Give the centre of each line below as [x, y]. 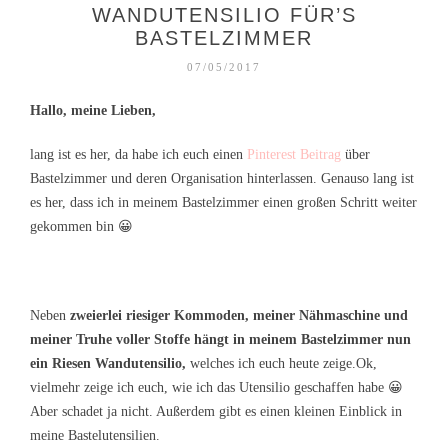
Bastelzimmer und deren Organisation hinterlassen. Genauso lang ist [222, 178]
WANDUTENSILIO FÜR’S [224, 15]
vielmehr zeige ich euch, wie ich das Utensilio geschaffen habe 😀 [216, 388]
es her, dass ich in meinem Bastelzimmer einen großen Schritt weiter [223, 202]
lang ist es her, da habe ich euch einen [138, 154]
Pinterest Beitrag [294, 154]
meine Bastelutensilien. [95, 436]
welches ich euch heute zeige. [271, 364]
